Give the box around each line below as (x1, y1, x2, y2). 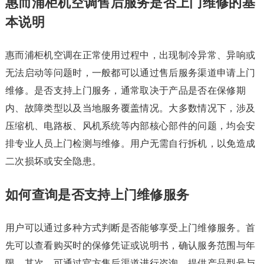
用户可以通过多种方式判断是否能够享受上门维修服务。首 (5, 223, 256, 233)
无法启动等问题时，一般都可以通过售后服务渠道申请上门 (5, 68, 256, 78)
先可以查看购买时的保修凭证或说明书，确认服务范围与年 (5, 240, 256, 250)
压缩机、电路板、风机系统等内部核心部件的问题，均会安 (5, 121, 256, 131)
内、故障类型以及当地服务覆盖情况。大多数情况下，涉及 (5, 103, 256, 113)
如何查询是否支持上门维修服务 (5, 187, 190, 202)
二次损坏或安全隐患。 (5, 156, 102, 166)
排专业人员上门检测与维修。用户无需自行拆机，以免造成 (5, 138, 256, 148)
